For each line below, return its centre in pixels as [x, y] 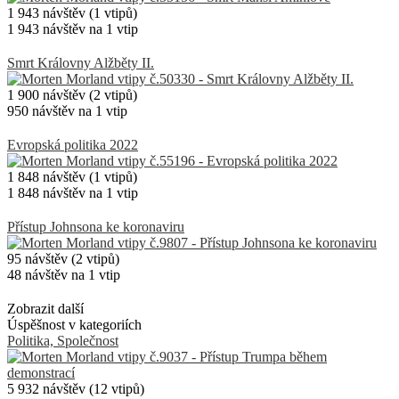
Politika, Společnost [63, 340]
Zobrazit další [45, 308]
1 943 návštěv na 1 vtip [73, 28]
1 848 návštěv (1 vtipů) [72, 176]
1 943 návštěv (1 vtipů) [72, 12]
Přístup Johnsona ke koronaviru [96, 226]
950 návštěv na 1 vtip [67, 110]
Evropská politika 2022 [73, 144]
